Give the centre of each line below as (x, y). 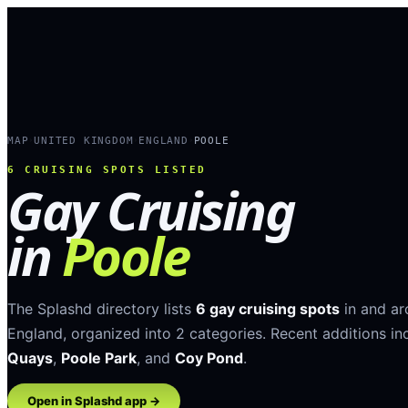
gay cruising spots (273, 309)
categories (226, 333)
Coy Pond (209, 358)
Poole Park (99, 358)
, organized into (119, 333)
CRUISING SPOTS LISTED (111, 169)
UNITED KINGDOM (84, 140)
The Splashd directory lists (99, 309)
